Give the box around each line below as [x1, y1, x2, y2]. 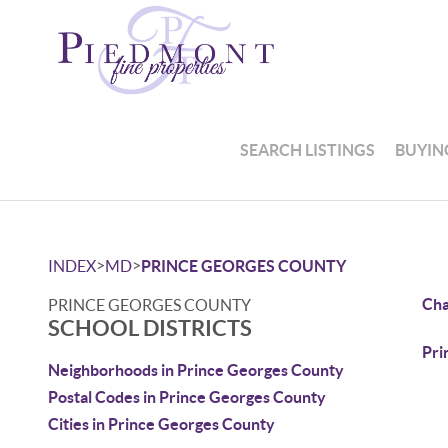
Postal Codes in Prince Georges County [48, 388, 326, 406]
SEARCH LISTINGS [240, 140, 376, 159]
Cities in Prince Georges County [48, 415, 275, 433]
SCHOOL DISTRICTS [48, 315, 252, 340]
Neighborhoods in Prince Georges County [48, 361, 344, 379]
